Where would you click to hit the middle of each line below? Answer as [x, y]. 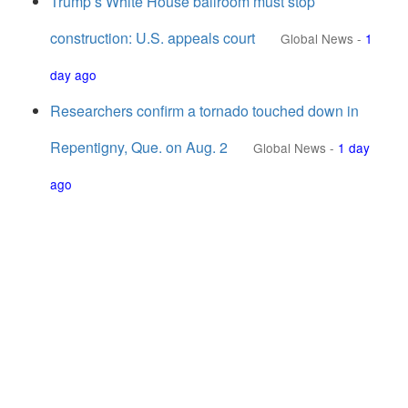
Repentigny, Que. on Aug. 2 [139, 147]
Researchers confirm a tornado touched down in [204, 111]
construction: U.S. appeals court [153, 38]
